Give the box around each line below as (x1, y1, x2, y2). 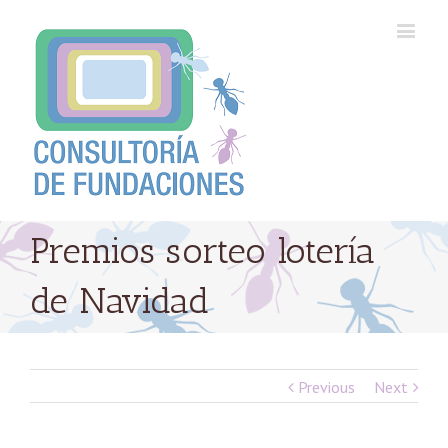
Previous (298, 377, 355, 397)
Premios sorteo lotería (30, 229, 375, 272)
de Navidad (30, 279, 209, 322)
